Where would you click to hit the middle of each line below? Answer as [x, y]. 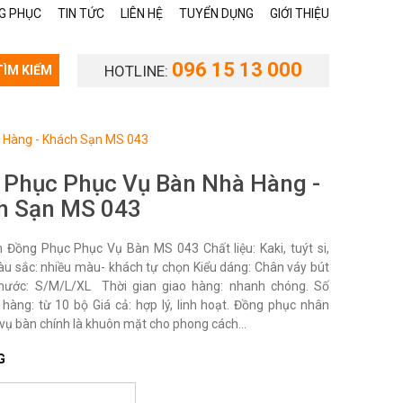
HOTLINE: [138, 71]
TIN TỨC [81, 13]
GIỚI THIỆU [300, 13]
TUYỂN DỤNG [216, 13]
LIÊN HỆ [142, 13]
